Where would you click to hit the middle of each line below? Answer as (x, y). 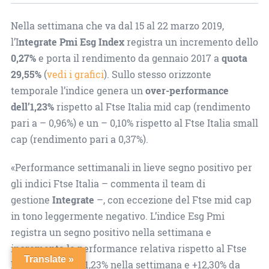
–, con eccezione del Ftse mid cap (173, 200)
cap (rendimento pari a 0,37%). (79, 139)
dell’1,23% (32, 107)
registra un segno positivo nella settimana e (111, 232)
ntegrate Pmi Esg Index (72, 42)
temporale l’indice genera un (78, 90)
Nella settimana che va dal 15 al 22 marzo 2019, (117, 26)
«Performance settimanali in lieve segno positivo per (131, 167)
